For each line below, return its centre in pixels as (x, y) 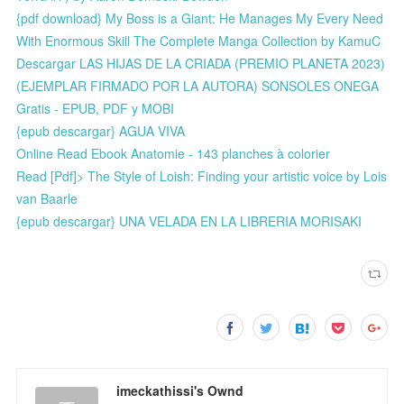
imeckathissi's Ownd (180, 390)
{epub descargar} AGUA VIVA (101, 130)
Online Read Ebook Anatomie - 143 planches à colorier (174, 153)
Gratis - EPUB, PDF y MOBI (96, 108)
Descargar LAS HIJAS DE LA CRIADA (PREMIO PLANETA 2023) (201, 63)
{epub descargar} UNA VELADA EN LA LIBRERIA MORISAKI (189, 220)
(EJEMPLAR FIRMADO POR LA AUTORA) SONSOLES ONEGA (198, 85)
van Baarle (47, 198)
